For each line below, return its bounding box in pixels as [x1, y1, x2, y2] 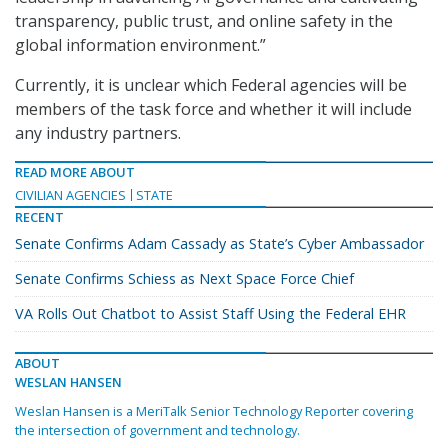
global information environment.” [15, 33, 266, 56]
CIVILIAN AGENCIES [15, 185, 126, 204]
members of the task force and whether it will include [15, 97, 412, 120]
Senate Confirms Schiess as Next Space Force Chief [15, 268, 354, 288]
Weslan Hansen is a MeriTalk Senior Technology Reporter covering [15, 401, 413, 420]
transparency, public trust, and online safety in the [15, 9, 393, 32]
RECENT [15, 207, 64, 226]
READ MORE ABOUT [15, 162, 135, 181]
